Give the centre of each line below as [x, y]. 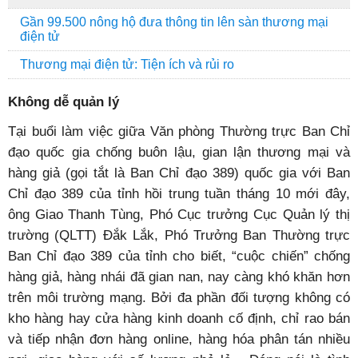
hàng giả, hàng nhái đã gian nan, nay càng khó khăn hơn [179, 276]
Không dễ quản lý [64, 101]
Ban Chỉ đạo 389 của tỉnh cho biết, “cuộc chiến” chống [179, 256]
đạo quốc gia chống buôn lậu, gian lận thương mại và [179, 152]
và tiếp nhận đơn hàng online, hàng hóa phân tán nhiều [179, 339]
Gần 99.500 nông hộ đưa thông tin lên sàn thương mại [174, 22]
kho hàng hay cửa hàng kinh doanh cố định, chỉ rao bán [179, 318]
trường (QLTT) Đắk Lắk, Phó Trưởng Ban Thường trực [179, 235]
